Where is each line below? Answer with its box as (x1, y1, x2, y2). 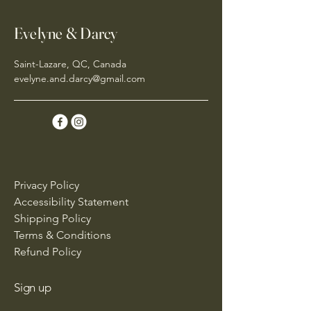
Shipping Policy (14, 211, 91, 225)
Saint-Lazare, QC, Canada (14, 57, 126, 70)
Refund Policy (14, 244, 81, 258)
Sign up (14, 280, 51, 294)
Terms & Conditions (14, 228, 111, 242)
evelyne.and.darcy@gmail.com (14, 72, 145, 85)
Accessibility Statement (14, 194, 128, 208)
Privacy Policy (14, 178, 79, 192)
